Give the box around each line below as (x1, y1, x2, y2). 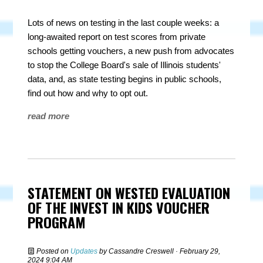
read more (28, 111, 70, 121)
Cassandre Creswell (109, 247, 174, 255)
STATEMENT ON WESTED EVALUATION (28, 182, 231, 203)
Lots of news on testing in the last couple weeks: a (28, 18, 220, 28)
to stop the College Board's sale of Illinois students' (28, 60, 221, 70)
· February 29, (174, 247, 221, 255)
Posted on (35, 247, 71, 255)
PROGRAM (28, 211, 86, 232)
